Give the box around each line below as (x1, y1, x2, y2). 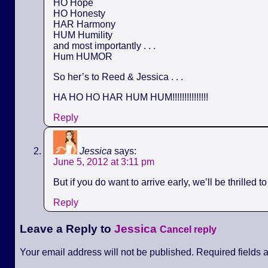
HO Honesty (53, 8, 105, 19)
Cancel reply (160, 224, 217, 235)
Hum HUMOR (53, 51, 112, 62)
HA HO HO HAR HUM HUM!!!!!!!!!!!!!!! (53, 92, 208, 102)
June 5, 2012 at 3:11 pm (53, 156, 154, 167)
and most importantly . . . (53, 40, 156, 51)
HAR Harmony (53, 19, 115, 29)
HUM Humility (53, 29, 112, 40)
